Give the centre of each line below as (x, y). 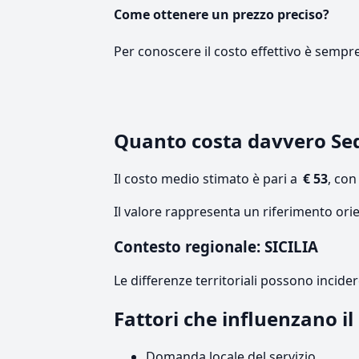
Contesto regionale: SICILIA (216, 247)
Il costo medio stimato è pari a (207, 179)
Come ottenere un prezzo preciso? (222, 14)
